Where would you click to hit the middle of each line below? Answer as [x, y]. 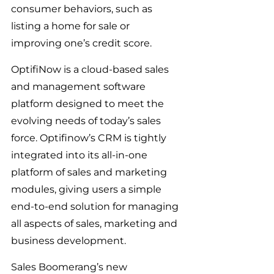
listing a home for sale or [72, 26]
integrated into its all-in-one [80, 155]
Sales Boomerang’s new [70, 267]
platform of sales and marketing [90, 172]
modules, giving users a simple [87, 189]
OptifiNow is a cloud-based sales [91, 69]
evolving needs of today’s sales [87, 121]
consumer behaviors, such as [83, 9]
